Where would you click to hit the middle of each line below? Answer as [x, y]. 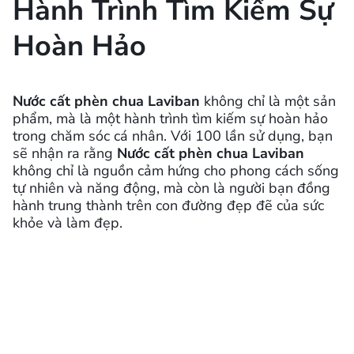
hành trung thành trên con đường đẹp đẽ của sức [168, 205]
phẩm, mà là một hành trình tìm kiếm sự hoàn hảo [170, 118]
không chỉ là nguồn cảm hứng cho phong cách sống [176, 170]
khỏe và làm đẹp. [68, 222]
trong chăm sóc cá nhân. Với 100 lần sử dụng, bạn [173, 136]
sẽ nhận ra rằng [65, 153]
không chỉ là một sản [268, 101]
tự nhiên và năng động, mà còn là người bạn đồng [171, 188]
